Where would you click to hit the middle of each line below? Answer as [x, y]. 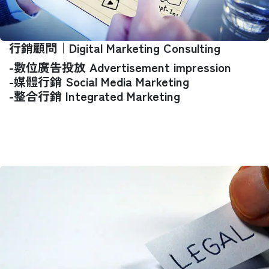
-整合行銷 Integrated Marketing [95, 95]
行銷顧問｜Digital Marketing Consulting [115, 47]
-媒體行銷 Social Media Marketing [99, 81]
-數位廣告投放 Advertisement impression [120, 67]
